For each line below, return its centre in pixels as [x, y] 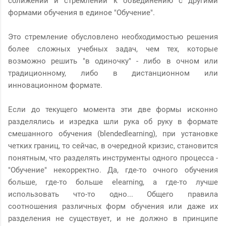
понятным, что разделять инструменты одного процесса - [113, 158]
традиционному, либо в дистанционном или [113, 73]
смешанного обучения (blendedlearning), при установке [113, 133]
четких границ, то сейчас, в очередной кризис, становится [113, 146]
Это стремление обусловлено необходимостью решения [113, 37]
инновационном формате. [55, 85]
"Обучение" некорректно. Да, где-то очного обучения [113, 170]
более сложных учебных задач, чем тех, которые [113, 49]
